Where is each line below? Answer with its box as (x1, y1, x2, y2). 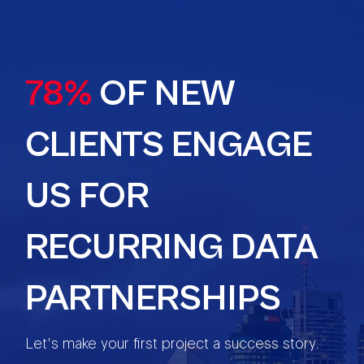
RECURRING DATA (25, 227, 319, 270)
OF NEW (99, 73, 236, 116)
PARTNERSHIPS (25, 278, 282, 321)
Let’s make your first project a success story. (25, 334, 320, 352)
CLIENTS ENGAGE (25, 124, 314, 167)
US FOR (25, 175, 150, 219)
